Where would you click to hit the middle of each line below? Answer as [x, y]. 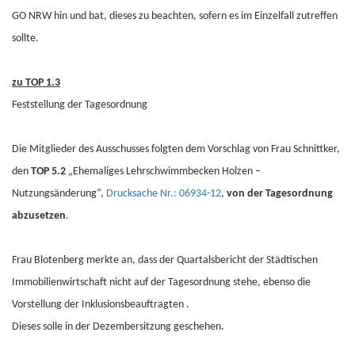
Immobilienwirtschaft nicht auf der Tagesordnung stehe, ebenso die [161, 282]
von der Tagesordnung [280, 194]
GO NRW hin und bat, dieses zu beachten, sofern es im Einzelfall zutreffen [175, 16]
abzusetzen [39, 216]
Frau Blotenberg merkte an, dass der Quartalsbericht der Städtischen [165, 260]
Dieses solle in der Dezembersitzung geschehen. [118, 327]
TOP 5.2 [48, 172]
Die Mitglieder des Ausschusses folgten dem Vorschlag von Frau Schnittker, [176, 149]
